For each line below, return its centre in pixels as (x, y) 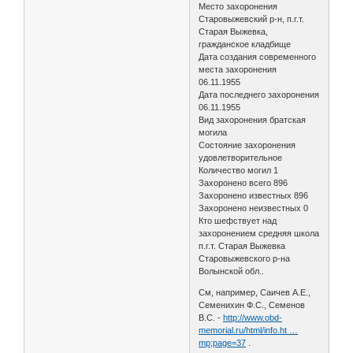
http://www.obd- (253, 318)
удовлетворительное (242, 158)
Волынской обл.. (232, 271)
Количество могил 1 (240, 171)
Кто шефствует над (238, 221)
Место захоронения (238, 7)
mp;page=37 (223, 343)
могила (214, 133)
